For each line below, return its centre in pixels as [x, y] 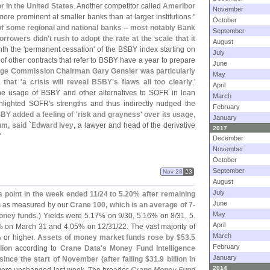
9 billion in [177, 259]
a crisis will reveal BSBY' [68, 82]
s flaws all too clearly [153, 82]
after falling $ [127, 259]
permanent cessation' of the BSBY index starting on [110, 49]
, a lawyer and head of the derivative [134, 125]
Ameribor [179, 6]
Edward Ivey [52, 125]
